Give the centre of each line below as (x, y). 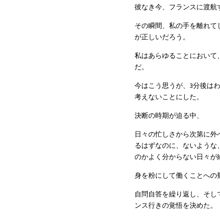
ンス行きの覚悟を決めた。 (176, 205)
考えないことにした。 (169, 97)
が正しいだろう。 (162, 37)
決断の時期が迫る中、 (169, 115)
